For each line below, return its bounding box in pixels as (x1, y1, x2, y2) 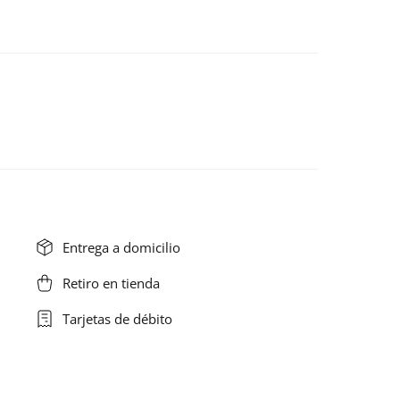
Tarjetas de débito (62, 310, 172, 329)
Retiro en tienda (62, 274, 160, 293)
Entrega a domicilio (62, 238, 180, 257)
